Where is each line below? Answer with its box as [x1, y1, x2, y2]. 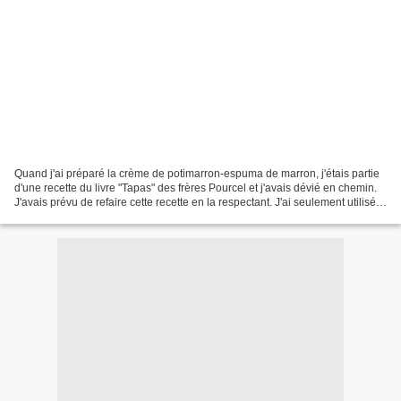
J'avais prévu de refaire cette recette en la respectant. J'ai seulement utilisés [14, 195, 381, 209]
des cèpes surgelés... [14, 209, 117, 223]
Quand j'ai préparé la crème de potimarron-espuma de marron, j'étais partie [14, 166, 380, 180]
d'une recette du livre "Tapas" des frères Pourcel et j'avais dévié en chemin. [14, 181, 377, 194]
